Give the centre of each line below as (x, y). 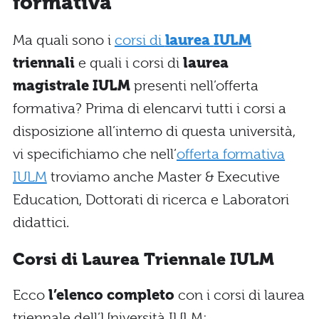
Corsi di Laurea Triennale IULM (143, 259)
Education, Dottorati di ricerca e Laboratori (151, 200)
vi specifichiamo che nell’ (95, 155)
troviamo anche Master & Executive (163, 177)
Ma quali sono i (64, 41)
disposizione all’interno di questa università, (154, 132)
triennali (44, 63)
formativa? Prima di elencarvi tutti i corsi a (150, 109)
